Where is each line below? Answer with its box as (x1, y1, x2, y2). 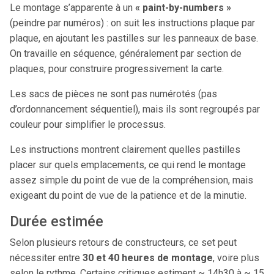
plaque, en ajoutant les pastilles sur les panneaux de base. (10, 32, 258, 44)
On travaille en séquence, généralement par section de (10, 48, 242, 59)
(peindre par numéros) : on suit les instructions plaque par (10, 17, 255, 29)
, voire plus (213, 252, 259, 264)
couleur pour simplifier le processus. (10, 119, 166, 130)
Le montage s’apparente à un (10, 2, 135, 13)
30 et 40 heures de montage (83, 252, 213, 264)
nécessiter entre (10, 252, 83, 264)
